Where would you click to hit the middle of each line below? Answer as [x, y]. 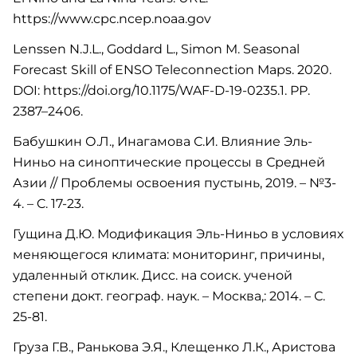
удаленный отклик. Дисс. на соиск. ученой [153, 275]
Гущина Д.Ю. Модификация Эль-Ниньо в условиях [178, 234]
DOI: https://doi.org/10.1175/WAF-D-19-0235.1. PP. [161, 90]
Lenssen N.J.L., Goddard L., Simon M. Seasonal [156, 49]
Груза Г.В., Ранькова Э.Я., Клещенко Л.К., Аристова [174, 347]
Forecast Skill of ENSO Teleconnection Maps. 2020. [172, 70]
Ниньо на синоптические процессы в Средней [169, 162]
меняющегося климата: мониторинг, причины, [169, 255]
